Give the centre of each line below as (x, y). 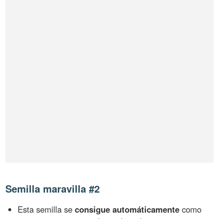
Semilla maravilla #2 (53, 189)
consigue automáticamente (127, 209)
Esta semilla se (46, 209)
